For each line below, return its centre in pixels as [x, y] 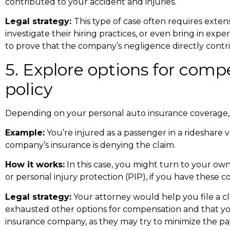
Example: [25, 133]
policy [29, 89]
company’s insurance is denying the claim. [90, 145]
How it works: [35, 165]
